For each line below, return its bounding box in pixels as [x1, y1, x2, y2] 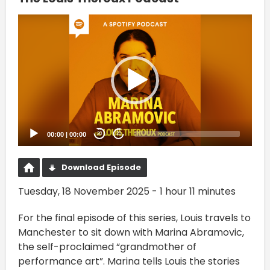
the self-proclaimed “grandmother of [18, 239, 196, 254]
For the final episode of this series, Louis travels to [18, 210, 251, 225]
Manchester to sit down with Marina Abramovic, [18, 225, 244, 239]
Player [17, 28, 48, 42]
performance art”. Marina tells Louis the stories [18, 254, 240, 268]
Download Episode [61, 161, 141, 173]
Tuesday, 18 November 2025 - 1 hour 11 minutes [18, 184, 236, 198]
